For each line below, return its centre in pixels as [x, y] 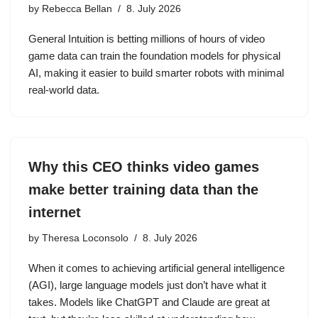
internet [55, 212]
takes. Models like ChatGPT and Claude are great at [149, 302]
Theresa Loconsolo [85, 238]
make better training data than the [143, 190]
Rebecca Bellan [77, 9]
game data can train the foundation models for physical [154, 56]
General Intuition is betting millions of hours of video [147, 39]
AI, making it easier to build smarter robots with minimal [156, 73]
